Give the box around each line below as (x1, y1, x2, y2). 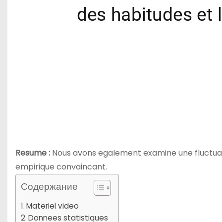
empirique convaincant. (15, 161, 107, 172)
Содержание (21, 180, 78, 194)
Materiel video (26, 201, 79, 211)
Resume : (15, 147, 50, 159)
